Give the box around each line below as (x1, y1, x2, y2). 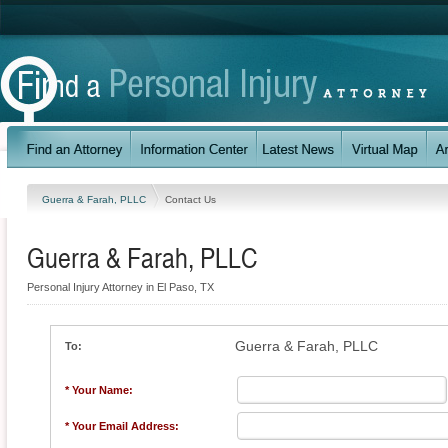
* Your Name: (65, 384, 133, 396)
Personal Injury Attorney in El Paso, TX (27, 281, 214, 293)
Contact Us (165, 193, 216, 205)
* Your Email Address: (65, 420, 179, 432)
